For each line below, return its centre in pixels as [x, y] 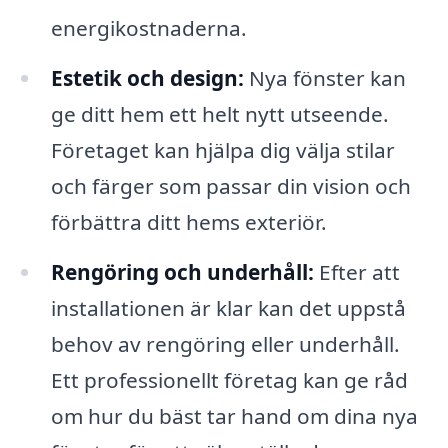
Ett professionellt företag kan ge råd [229, 380]
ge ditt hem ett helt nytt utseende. [219, 114]
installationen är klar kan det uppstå [228, 308]
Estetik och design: [147, 78]
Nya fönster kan [324, 78]
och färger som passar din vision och [230, 186]
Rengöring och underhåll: [182, 272]
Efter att [356, 272]
